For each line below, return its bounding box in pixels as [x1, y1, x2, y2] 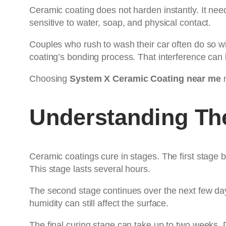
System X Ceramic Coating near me [70, 73, 221, 84]
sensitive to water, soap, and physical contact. [29, 17, 211, 28]
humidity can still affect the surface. [29, 198, 169, 208]
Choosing [29, 73, 70, 84]
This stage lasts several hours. [29, 163, 150, 174]
